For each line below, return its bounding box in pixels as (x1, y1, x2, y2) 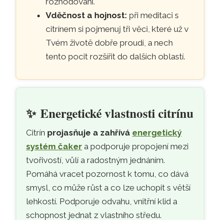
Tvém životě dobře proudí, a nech (46, 37, 173, 48)
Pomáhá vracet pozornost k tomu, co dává (26, 168, 189, 179)
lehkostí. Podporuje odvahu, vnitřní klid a (26, 196, 178, 206)
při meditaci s (127, 10, 179, 20)
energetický (132, 127, 182, 137)
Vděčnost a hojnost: (46, 10, 128, 20)
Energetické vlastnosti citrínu (40, 104, 194, 122)
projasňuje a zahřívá (47, 127, 133, 137)
